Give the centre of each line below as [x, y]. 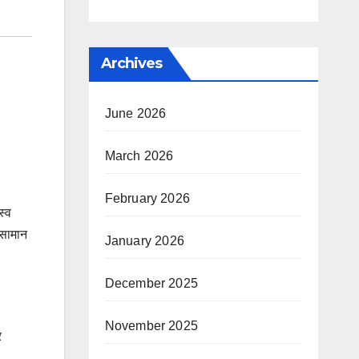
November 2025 [151, 326]
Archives [131, 63]
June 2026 [135, 113]
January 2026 [144, 241]
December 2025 [151, 283]
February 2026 [147, 198]
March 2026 [139, 156]
